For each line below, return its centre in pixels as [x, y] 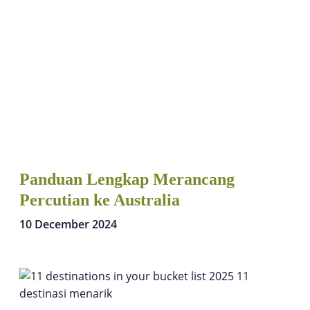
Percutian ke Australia [100, 200]
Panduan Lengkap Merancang [127, 179]
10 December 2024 [68, 224]
